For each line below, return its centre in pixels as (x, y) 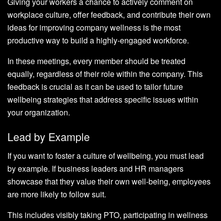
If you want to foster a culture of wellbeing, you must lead (106, 156)
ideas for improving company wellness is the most (94, 27)
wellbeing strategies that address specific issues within (103, 99)
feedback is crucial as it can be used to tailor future (95, 86)
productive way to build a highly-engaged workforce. (98, 40)
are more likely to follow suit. (57, 194)
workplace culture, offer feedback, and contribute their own (109, 14)
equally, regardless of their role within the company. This (105, 74)
